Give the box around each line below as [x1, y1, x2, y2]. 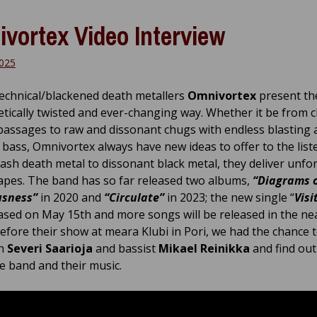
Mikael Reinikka [158, 241, 250, 256]
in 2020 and [38, 190, 104, 205]
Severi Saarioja [7, 241, 93, 256]
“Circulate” [104, 190, 164, 205]
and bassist [93, 241, 158, 256]
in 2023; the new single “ [164, 190, 294, 205]
